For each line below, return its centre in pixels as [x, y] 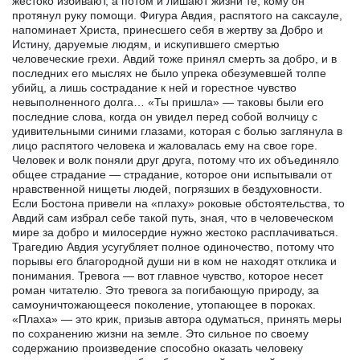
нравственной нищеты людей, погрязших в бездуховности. [167, 188]
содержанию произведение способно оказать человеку [157, 348]
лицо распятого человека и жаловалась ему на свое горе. [165, 145]
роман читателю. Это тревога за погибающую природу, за [166, 290]
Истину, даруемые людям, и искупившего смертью [146, 44]
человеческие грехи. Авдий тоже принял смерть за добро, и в [174, 58]
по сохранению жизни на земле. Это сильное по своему [160, 333]
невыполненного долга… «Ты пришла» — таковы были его [168, 102]
